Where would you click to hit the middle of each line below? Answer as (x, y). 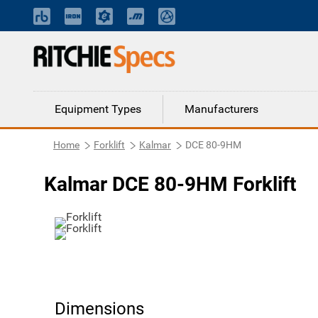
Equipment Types (98, 109)
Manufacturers (221, 109)
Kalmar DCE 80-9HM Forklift (170, 184)
